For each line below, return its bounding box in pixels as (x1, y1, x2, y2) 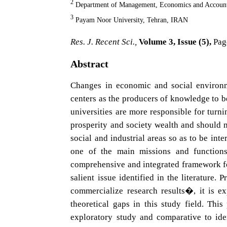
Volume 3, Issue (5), (139, 37, 212, 47)
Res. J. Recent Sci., (70, 37, 137, 47)
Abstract (70, 58, 109, 70)
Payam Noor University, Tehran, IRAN (73, 16, 188, 24)
